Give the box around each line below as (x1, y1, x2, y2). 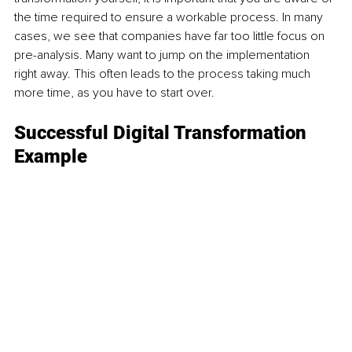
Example (14, 145, 87, 167)
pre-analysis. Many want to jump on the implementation (14, 46, 313, 63)
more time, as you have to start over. (14, 84, 214, 101)
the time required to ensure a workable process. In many (14, 9, 326, 25)
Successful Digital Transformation (14, 121, 311, 144)
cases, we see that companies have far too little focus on (14, 27, 328, 44)
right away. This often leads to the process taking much (14, 65, 313, 82)
